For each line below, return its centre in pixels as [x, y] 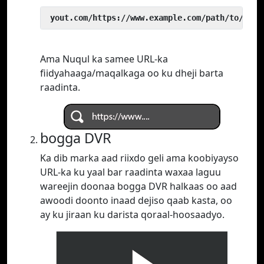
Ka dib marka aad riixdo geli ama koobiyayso [139, 158]
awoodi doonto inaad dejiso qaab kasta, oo [136, 201]
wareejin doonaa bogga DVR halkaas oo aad [138, 187]
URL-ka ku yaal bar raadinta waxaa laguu [131, 172]
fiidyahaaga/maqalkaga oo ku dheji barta [132, 73]
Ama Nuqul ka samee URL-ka [104, 59]
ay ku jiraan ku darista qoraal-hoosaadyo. [132, 215]
